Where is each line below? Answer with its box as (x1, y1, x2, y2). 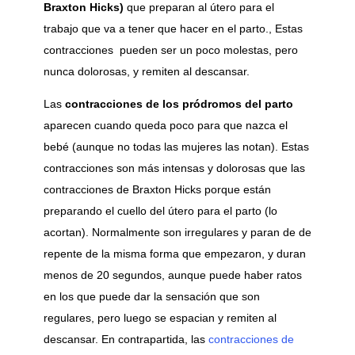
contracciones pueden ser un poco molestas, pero (43, 44, 298, 57)
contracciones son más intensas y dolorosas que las (43, 162, 305, 175)
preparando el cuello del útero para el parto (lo (43, 204, 277, 218)
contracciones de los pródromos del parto (64, 97, 293, 111)
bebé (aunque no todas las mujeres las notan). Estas (43, 140, 309, 154)
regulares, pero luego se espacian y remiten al (43, 311, 277, 325)
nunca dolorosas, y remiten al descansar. (43, 65, 250, 78)
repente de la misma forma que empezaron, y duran (43, 247, 306, 261)
